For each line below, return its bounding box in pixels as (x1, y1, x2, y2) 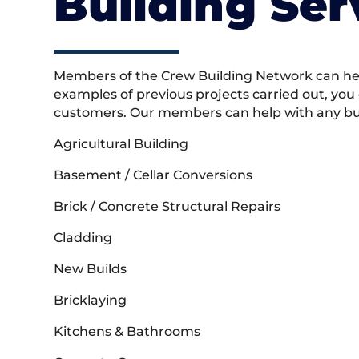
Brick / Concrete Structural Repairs (54, 199, 281, 215)
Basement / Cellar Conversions (54, 167, 253, 184)
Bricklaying (54, 292, 127, 309)
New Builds (54, 261, 127, 277)
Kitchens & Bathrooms (54, 324, 201, 340)
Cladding (54, 230, 113, 246)
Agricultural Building (54, 136, 189, 152)
